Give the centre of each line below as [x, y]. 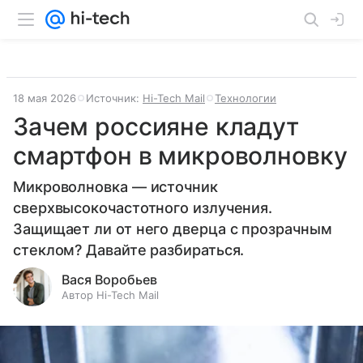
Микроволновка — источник [115, 187]
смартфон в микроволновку [180, 156]
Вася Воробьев [109, 280]
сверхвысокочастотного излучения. [143, 208]
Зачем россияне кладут [156, 126]
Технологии [246, 98]
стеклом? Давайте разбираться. [129, 250]
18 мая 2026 [45, 98]
